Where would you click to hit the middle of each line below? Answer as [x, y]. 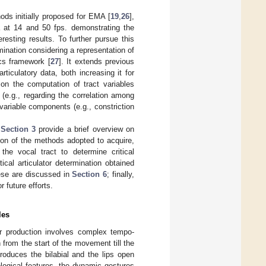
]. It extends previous [96, 61]
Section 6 [90, 174]
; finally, [121, 174]
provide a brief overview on [85, 129]
